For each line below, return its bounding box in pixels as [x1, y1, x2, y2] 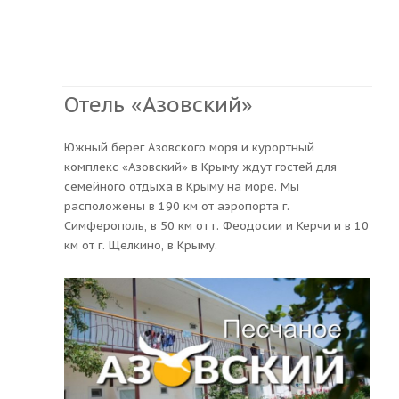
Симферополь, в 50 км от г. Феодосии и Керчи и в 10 [64, 217, 369, 233]
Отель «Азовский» [64, 90, 253, 118]
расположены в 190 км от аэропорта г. [64, 198, 289, 214]
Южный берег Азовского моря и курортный [64, 139, 314, 155]
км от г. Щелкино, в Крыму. [64, 237, 217, 253]
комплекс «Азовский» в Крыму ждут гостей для [64, 159, 337, 175]
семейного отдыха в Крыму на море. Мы [64, 178, 299, 194]
